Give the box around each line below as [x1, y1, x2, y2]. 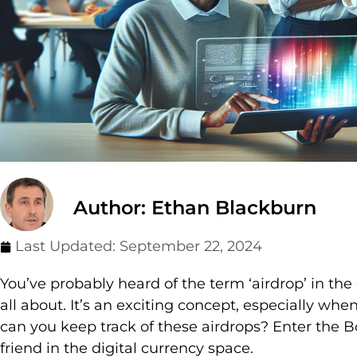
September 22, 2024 [120, 237, 262, 256]
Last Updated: [15, 237, 120, 256]
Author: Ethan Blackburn [73, 196, 316, 220]
